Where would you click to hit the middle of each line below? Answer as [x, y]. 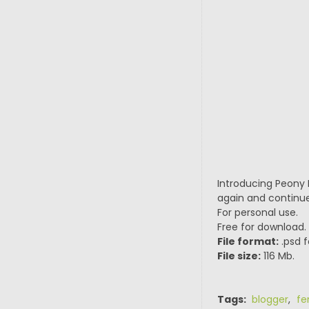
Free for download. [261, 227]
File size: [239, 256]
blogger [270, 299]
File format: [248, 241]
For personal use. [257, 212]
